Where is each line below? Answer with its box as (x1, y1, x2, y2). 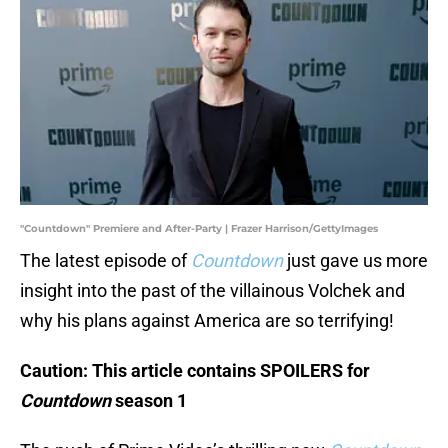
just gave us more (287, 250, 428, 272)
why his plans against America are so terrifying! (20, 310, 394, 332)
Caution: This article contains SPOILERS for (20, 360, 370, 382)
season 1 (115, 390, 187, 412)
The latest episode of (20, 250, 191, 272)
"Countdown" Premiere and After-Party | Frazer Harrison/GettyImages (20, 222, 378, 236)
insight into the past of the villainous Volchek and (20, 280, 405, 302)
